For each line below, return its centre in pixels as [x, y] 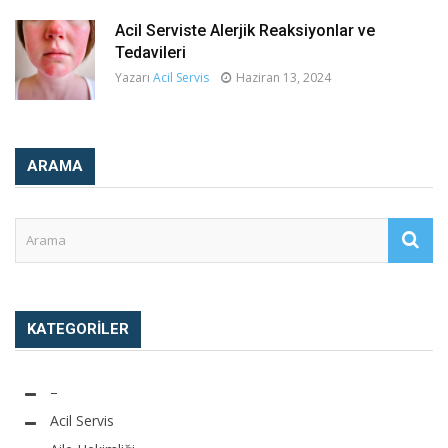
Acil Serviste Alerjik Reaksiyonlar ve [245, 30]
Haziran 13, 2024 [283, 77]
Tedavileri [150, 52]
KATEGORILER [78, 328]
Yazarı [134, 77]
